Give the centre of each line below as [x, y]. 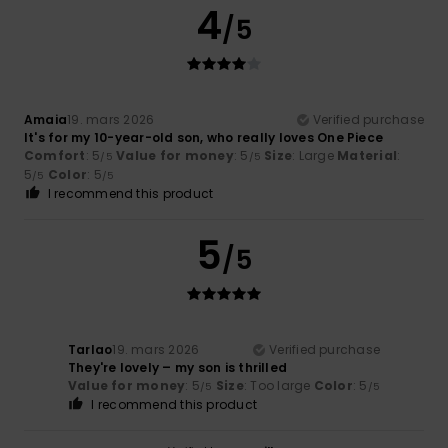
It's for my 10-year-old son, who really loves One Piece [204, 137]
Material [367, 155]
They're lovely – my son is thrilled [177, 367]
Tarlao [90, 349]
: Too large [278, 385]
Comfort [55, 155]
